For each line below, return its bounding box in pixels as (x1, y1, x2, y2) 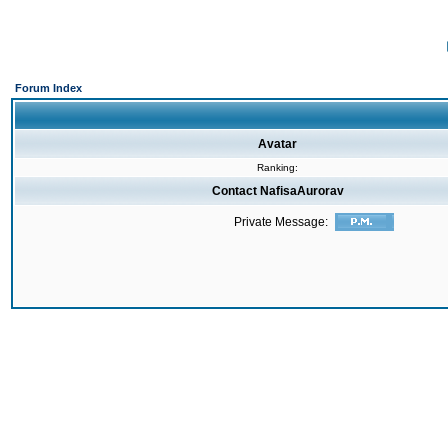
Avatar (258, 137, 297, 151)
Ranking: (256, 162, 298, 173)
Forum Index (15, 82, 82, 94)
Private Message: (234, 215, 328, 229)
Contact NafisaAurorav (211, 184, 344, 198)
